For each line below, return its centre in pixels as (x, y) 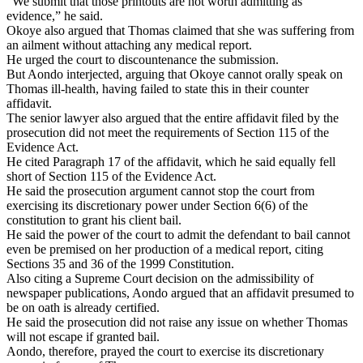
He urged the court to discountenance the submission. (143, 59)
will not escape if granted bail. (83, 336)
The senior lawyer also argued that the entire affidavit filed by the (173, 117)
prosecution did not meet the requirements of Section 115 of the (168, 132)
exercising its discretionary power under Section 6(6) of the (157, 205)
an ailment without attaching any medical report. (129, 45)
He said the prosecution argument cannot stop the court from (160, 190)
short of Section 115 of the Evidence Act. (111, 176)
